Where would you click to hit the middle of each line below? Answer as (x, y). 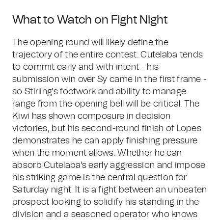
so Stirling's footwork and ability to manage (99, 92)
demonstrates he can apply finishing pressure (105, 141)
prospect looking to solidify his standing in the (106, 202)
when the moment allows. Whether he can (97, 153)
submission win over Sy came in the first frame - (110, 80)
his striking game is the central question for (100, 178)
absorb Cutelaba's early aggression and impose (109, 165)
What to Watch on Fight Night (90, 20)
